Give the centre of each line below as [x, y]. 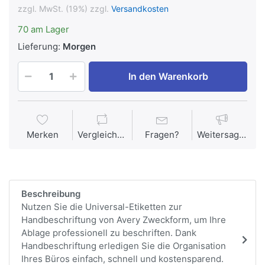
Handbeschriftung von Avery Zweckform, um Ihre [124, 220]
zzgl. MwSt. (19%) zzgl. [64, 8]
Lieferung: [39, 46]
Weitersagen [243, 135]
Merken [43, 135]
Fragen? [162, 135]
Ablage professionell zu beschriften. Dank [109, 233]
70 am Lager [43, 29]
